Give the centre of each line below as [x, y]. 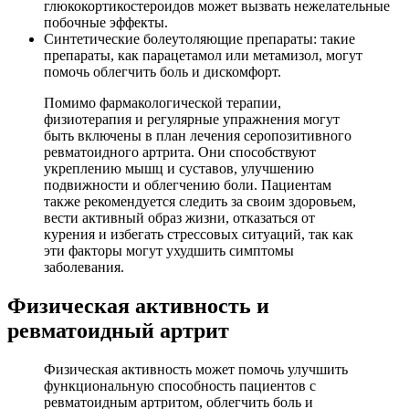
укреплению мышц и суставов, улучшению [179, 169]
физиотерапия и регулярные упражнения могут [192, 120]
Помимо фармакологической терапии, [163, 103]
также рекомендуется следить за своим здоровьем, [200, 202]
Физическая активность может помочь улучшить [196, 369]
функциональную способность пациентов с [180, 385]
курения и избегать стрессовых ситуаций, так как [199, 235]
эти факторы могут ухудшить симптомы [169, 251]
